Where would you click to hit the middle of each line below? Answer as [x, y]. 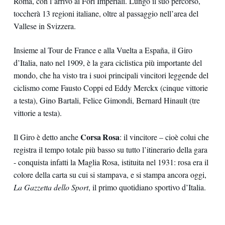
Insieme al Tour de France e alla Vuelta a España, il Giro [103, 50]
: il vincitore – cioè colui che [164, 137]
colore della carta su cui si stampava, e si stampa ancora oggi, [110, 175]
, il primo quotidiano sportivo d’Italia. [147, 187]
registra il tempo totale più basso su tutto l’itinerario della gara [110, 150]
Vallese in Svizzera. [44, 26]
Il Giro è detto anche [47, 137]
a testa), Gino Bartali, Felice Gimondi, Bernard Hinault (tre [106, 100]
